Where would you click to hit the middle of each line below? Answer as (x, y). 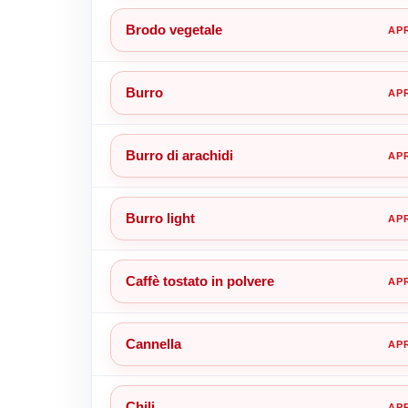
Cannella (153, 343)
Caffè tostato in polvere (199, 280)
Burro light (160, 218)
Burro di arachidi (179, 155)
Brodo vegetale (173, 29)
